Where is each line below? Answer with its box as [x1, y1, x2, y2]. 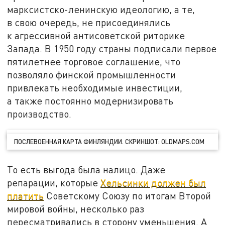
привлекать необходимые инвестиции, [7, 81, 183, 93]
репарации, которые [7, 176, 101, 188]
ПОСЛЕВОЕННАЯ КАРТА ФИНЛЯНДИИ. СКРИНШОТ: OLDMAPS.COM [14, 138, 205, 146]
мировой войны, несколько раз [7, 202, 145, 214]
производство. [7, 107, 72, 120]
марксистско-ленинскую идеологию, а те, [7, 3, 195, 15]
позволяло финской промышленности [7, 68, 176, 80]
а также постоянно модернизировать [7, 94, 174, 106]
